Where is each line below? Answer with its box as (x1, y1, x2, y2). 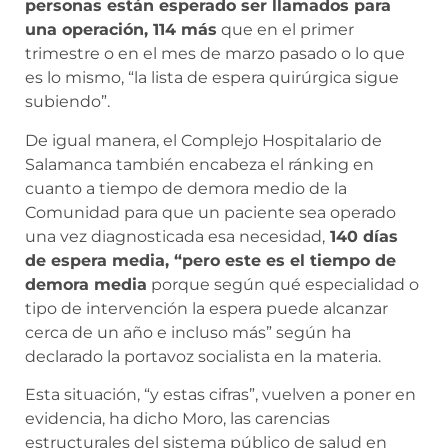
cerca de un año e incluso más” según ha (25, 322, 351, 342)
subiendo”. (25, 92, 110, 112)
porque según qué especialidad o (147, 274, 419, 294)
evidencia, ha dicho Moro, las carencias (25, 408, 330, 428)
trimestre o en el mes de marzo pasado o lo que (25, 44, 405, 64)
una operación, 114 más (25, 20, 217, 40)
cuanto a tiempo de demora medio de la (25, 178, 347, 198)
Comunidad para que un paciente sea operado (25, 202, 396, 222)
